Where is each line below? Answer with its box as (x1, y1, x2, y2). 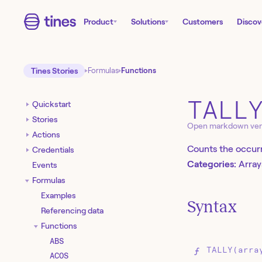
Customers (182, 17, 223, 26)
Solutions (131, 17, 165, 26)
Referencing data (41, 205, 104, 215)
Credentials (32, 144, 74, 154)
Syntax (187, 198, 237, 216)
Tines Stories (30, 66, 78, 76)
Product (84, 17, 113, 26)
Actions (32, 129, 60, 139)
